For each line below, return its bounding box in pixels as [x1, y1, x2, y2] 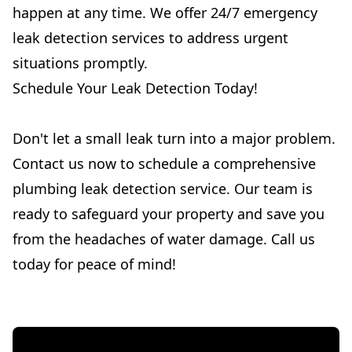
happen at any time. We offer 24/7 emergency [13, 3, 317, 22]
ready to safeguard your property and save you [13, 204, 324, 223]
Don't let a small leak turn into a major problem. [13, 129, 335, 148]
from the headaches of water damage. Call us [13, 229, 315, 248]
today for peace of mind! [13, 255, 176, 273]
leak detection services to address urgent [13, 28, 288, 47]
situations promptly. [13, 53, 148, 72]
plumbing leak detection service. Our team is [13, 179, 313, 198]
